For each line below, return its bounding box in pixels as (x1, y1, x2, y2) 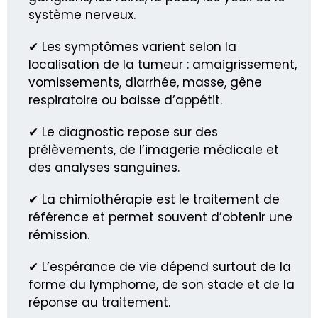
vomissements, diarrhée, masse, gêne (28, 73, 262, 91)
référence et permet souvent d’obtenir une (28, 208, 292, 226)
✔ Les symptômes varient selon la (28, 38, 236, 55)
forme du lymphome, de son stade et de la (28, 275, 295, 293)
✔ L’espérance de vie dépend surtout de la (28, 258, 291, 275)
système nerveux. (28, 6, 136, 23)
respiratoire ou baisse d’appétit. (28, 91, 222, 109)
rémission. (28, 226, 89, 243)
